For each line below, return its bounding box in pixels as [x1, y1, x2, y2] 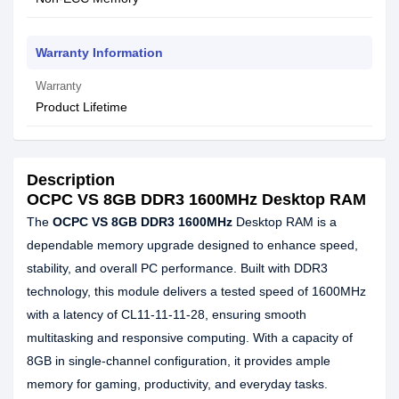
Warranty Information [36, 45, 163, 60]
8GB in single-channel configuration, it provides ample [27, 354, 330, 368]
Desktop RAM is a [232, 215, 337, 229]
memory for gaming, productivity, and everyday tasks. [27, 377, 328, 391]
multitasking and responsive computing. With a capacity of [27, 330, 353, 345]
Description [27, 171, 115, 189]
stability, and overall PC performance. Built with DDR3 [27, 261, 328, 275]
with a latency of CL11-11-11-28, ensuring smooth [27, 307, 306, 322]
